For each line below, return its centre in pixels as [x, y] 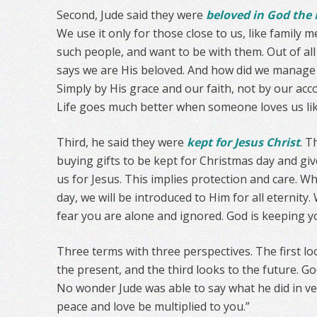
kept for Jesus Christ [243, 142]
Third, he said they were [122, 142]
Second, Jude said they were [131, 15]
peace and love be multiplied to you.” [153, 306]
